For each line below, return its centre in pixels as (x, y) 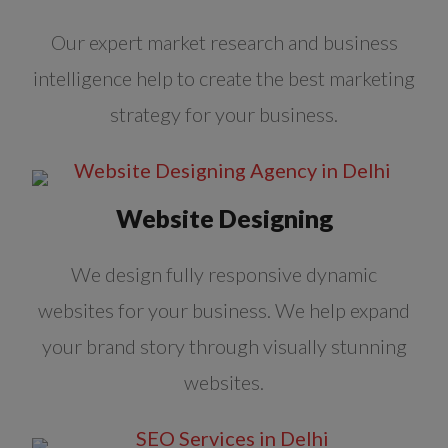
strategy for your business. (224, 114)
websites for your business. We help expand (224, 310)
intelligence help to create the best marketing (224, 78)
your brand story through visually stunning (224, 346)
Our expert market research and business (224, 42)
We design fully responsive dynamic (224, 274)
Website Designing (224, 218)
